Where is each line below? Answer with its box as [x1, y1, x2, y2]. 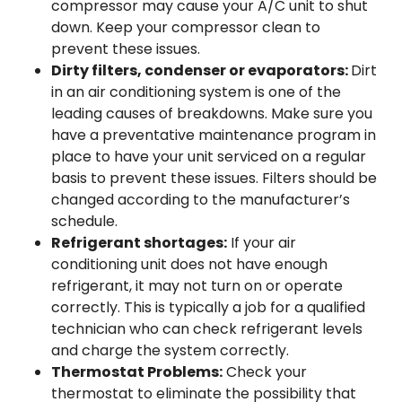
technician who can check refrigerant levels [51, 319, 363, 339]
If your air [227, 232, 296, 253]
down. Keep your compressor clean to [51, 17, 320, 38]
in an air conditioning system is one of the [51, 82, 341, 102]
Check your [223, 362, 307, 382]
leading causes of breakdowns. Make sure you [51, 103, 372, 124]
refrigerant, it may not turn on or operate [51, 275, 343, 296]
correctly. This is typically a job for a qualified [51, 297, 365, 318]
